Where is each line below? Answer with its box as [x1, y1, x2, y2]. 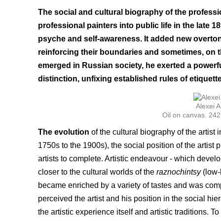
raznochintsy [156, 168, 201, 177]
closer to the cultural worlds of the [38, 168, 156, 177]
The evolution [38, 128, 91, 137]
